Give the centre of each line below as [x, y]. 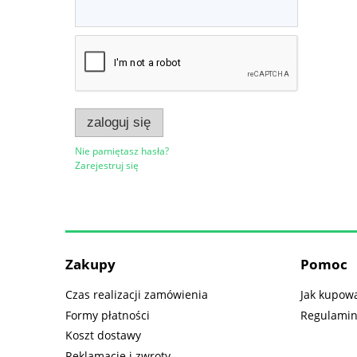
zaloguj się [119, 123]
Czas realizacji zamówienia [137, 294]
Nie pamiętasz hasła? [122, 151]
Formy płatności [108, 315]
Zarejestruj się [107, 165]
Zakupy [90, 264]
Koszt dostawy [103, 335]
